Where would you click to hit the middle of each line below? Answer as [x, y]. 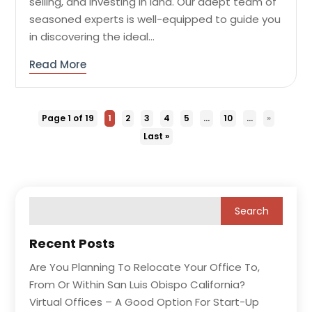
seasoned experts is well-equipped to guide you [155, 19]
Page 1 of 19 [68, 118]
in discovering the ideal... [92, 36]
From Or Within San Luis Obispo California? [138, 284]
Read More [58, 64]
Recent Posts [72, 243]
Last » [156, 136]
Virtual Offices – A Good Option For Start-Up [145, 302]
